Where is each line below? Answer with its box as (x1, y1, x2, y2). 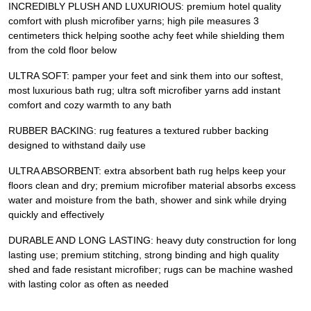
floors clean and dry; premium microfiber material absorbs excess (8, 180, 296, 192)
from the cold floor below (8, 44, 117, 56)
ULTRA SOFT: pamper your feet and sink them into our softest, (8, 70, 283, 82)
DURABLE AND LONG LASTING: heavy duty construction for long (8, 235, 296, 246)
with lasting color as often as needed (8, 278, 169, 290)
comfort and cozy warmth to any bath (8, 99, 171, 111)
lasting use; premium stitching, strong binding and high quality (8, 249, 279, 261)
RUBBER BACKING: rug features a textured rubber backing (8, 125, 269, 137)
